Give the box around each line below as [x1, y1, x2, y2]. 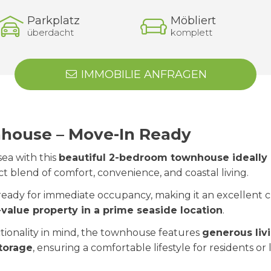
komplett [170, 27, 212, 38]
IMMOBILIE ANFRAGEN [77, 68, 207, 81]
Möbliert [170, 14, 216, 27]
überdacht [27, 27, 74, 38]
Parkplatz [27, 14, 80, 27]
